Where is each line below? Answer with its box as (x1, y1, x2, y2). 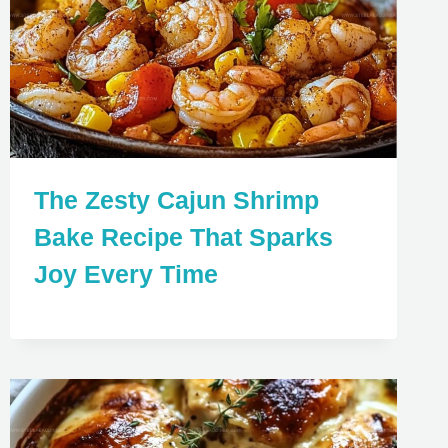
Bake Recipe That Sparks (33, 223, 333, 252)
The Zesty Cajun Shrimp (33, 186, 319, 215)
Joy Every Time (33, 260, 218, 289)
